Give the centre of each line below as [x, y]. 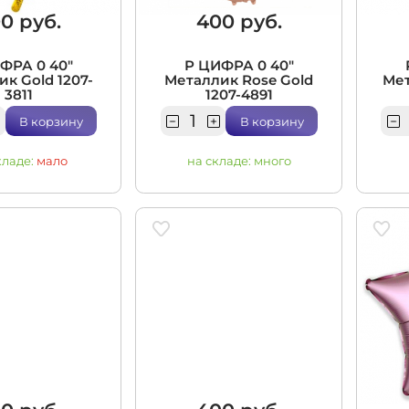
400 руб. [239, 22]
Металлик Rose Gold [239, 81]
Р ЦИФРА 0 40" [239, 66]
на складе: [220, 161]
